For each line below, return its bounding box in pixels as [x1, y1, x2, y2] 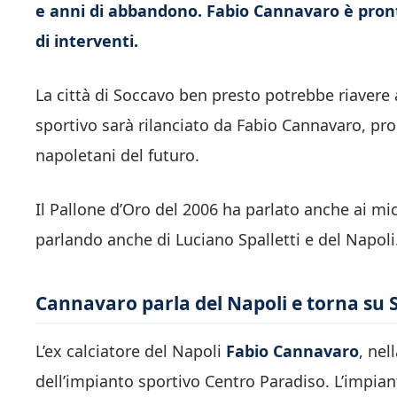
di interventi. [35, 30, 138, 52]
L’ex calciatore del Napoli [35, 339, 226, 362]
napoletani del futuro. [35, 144, 199, 167]
